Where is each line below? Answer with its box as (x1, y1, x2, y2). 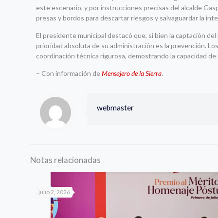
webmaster (97, 103, 134, 112)
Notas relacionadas (30, 154, 101, 165)
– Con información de (36, 69, 102, 77)
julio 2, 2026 (38, 188, 70, 196)
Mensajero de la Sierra (102, 69, 162, 77)
